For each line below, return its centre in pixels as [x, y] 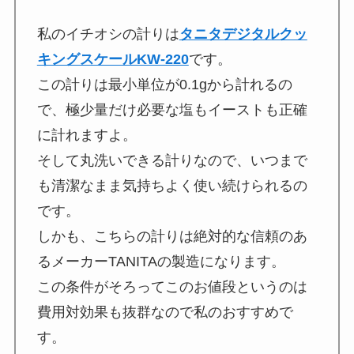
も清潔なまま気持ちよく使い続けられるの [172, 185]
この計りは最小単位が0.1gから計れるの [164, 84]
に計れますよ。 [87, 135]
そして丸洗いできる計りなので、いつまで [172, 160]
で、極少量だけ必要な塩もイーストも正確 [172, 109]
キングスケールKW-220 [113, 59]
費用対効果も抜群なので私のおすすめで [165, 312]
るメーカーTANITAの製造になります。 [161, 261]
